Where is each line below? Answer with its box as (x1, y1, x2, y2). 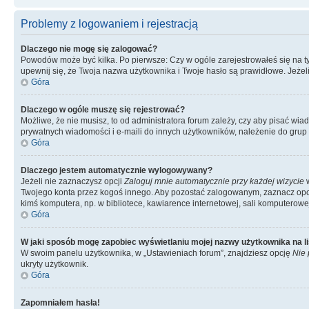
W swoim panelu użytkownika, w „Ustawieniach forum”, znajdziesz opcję (21, 248, 292, 258)
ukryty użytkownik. (21, 259, 88, 269)
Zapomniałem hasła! (21, 298, 100, 308)
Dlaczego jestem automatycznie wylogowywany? (21, 166, 212, 175)
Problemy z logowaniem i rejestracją (21, 18, 198, 30)
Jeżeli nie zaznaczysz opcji (21, 177, 124, 186)
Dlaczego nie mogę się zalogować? (21, 44, 157, 54)
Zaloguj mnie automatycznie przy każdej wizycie (124, 177, 304, 186)
